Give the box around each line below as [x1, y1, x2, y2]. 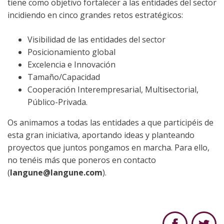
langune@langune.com [10, 167, 102, 178]
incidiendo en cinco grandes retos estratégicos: [7, 9, 183, 21]
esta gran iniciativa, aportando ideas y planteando [7, 129, 194, 141]
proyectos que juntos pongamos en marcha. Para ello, [7, 142, 209, 153]
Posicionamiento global [27, 46, 115, 58]
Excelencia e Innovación [27, 59, 115, 70]
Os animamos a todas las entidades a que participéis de [7, 117, 213, 128]
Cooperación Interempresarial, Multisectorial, [27, 84, 198, 95]
